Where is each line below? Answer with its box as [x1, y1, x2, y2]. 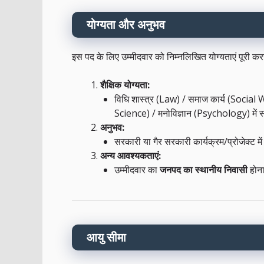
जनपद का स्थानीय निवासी [160, 163, 247, 177]
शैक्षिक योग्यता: [100, 78, 150, 92]
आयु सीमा [87, 229, 126, 246]
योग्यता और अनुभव [87, 16, 165, 33]
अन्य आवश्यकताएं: [100, 149, 161, 163]
